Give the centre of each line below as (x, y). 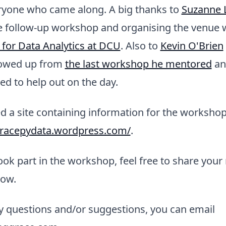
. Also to (140, 46)
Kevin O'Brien (192, 46)
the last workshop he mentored (138, 64)
